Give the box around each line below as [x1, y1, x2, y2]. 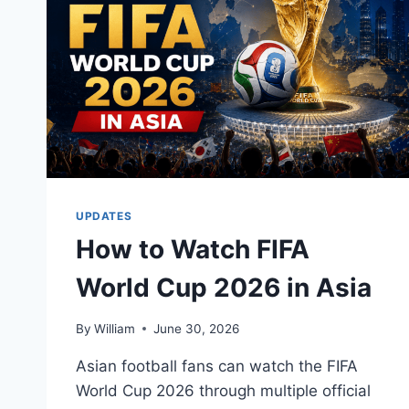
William [94, 320, 136, 336]
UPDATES [76, 208, 132, 223]
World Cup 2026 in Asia [76, 271, 372, 303]
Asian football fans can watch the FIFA [76, 356, 358, 375]
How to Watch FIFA [76, 233, 309, 265]
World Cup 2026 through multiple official [76, 381, 371, 400]
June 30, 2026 [153, 320, 240, 336]
